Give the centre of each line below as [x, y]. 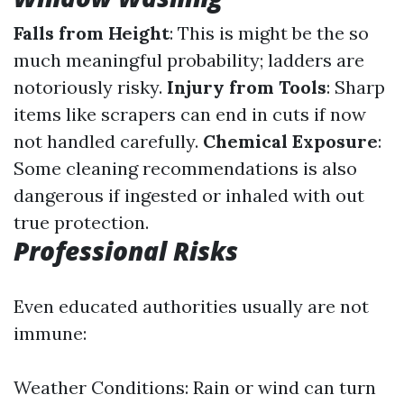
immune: [50, 333]
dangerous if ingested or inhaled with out [189, 195]
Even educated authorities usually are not [191, 306]
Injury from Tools [247, 87]
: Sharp [356, 87]
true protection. [81, 222]
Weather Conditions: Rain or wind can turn [195, 387]
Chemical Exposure [290, 141]
